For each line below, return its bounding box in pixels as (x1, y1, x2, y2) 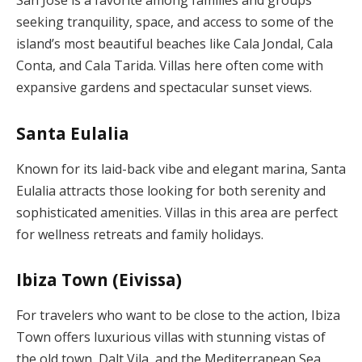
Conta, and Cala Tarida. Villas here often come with (16, 57, 323, 75)
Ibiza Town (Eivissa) (16, 268, 182, 292)
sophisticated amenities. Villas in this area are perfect (16, 203, 338, 221)
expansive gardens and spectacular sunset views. (16, 78, 312, 97)
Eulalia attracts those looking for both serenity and (16, 181, 326, 200)
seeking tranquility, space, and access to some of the (16, 13, 334, 32)
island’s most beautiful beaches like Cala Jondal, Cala (16, 35, 333, 53)
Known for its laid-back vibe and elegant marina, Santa (16, 159, 346, 178)
